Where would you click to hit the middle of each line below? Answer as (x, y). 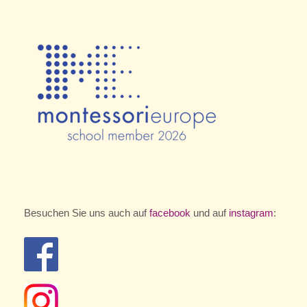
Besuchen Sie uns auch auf (87, 213)
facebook (171, 213)
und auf (211, 213)
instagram (251, 213)
